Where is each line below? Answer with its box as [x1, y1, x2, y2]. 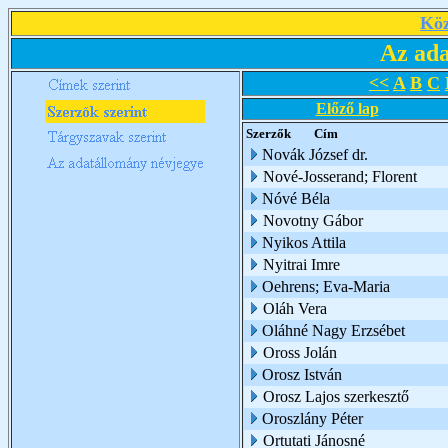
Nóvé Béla [262, 190, 330, 207]
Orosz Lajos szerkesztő [263, 388, 409, 405]
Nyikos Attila [262, 234, 346, 251]
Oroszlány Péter [262, 410, 363, 427]
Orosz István [262, 366, 342, 383]
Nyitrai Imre [263, 256, 340, 273]
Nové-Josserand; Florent [263, 168, 417, 185]
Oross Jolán [263, 344, 337, 361]
